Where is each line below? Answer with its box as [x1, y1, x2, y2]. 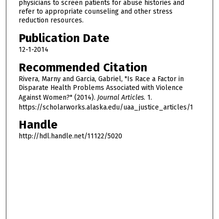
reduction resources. [18, 16, 84, 25]
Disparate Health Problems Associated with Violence [18, 83, 183, 92]
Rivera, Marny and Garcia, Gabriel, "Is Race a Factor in [18, 74, 184, 83]
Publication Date [18, 31, 109, 45]
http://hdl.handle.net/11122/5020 [18, 132, 122, 141]
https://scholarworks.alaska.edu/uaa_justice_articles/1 [18, 103, 193, 111]
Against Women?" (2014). [18, 93, 97, 102]
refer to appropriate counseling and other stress [18, 7, 173, 16]
